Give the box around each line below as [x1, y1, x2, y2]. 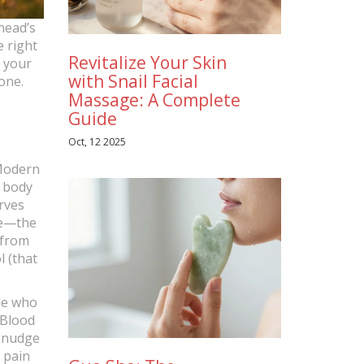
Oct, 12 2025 [67, 134, 126, 149]
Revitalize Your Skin [67, 50, 227, 74]
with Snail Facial [67, 69, 198, 93]
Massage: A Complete [67, 88, 240, 111]
